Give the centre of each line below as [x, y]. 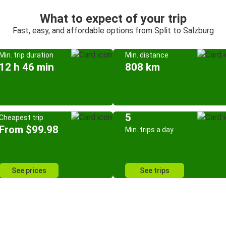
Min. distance [147, 55]
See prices [29, 171]
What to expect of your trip [113, 19]
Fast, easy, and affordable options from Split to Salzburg [113, 31]
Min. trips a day [149, 130]
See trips [155, 171]
